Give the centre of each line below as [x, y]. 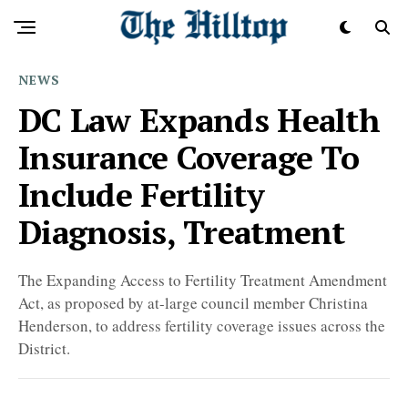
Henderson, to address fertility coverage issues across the [202, 326]
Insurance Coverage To [189, 157]
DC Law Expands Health [199, 120]
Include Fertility [141, 194]
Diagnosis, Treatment [182, 232]
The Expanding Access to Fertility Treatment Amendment [203, 280]
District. [44, 348]
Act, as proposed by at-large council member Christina [193, 303]
